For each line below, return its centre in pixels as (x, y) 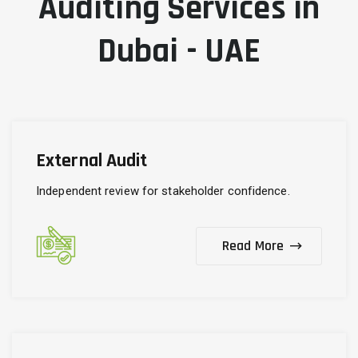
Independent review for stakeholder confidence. (163, 191)
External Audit (92, 160)
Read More (253, 245)
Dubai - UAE (179, 51)
